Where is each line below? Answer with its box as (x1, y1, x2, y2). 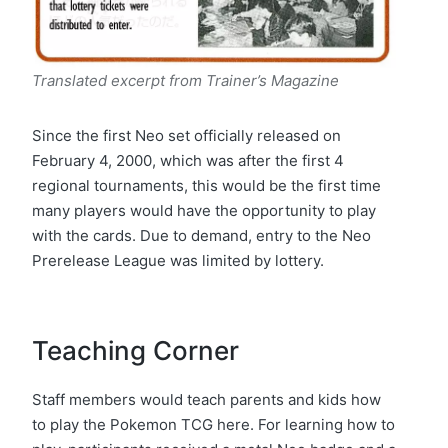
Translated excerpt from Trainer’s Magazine (32, 70, 339, 90)
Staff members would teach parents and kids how (32, 389, 381, 409)
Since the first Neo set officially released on (32, 125, 341, 145)
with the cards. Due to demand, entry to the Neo (32, 225, 371, 245)
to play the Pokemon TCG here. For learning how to (32, 414, 395, 434)
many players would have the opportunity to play (32, 200, 376, 220)
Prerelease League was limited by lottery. (32, 250, 324, 270)
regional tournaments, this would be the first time (32, 175, 381, 195)
